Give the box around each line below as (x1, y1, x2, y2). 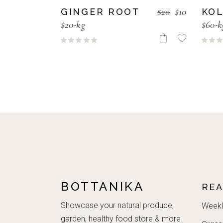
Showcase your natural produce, (61, 200, 174, 210)
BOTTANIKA (61, 179, 144, 194)
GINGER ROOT (61, 6, 140, 17)
